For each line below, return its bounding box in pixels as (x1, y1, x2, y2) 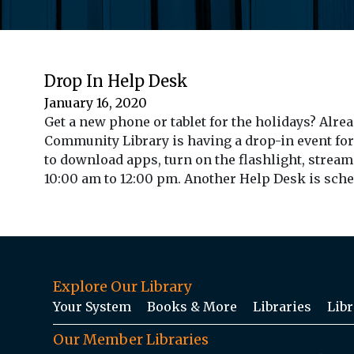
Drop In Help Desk (44, 70, 188, 91)
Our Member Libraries (53, 330, 209, 348)
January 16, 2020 (44, 94, 147, 111)
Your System (53, 298, 131, 314)
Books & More (147, 298, 237, 314)
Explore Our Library (53, 277, 191, 296)
